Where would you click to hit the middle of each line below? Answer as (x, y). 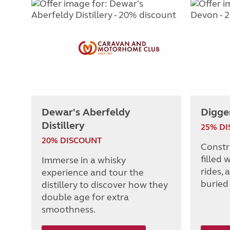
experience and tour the (93, 173)
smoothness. (69, 210)
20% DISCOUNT (72, 141)
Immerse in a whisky (84, 160)
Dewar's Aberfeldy (86, 112)
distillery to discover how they (105, 185)
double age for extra (85, 197)
